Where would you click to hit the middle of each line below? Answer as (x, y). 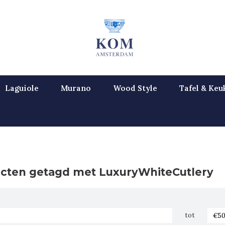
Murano (76, 88)
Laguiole (22, 88)
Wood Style (135, 88)
